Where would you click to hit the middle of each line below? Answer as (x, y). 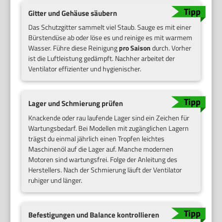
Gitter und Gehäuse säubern (73, 13)
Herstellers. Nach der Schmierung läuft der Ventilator (105, 170)
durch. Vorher (171, 48)
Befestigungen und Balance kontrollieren (94, 215)
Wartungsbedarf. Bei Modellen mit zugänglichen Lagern (109, 128)
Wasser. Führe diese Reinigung (74, 48)
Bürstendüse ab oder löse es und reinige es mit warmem (111, 38)
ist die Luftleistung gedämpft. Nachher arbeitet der (102, 58)
